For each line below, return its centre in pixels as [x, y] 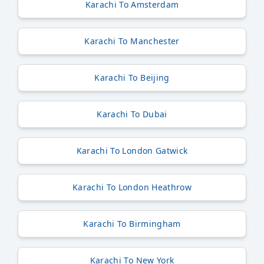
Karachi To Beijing [132, 78]
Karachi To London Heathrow [132, 187]
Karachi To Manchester [132, 41]
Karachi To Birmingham [132, 224]
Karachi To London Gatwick [132, 151]
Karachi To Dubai [132, 114]
